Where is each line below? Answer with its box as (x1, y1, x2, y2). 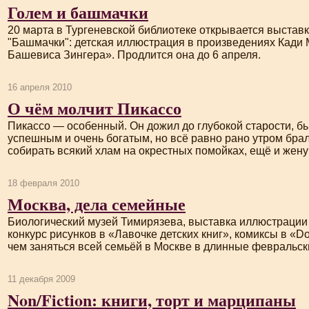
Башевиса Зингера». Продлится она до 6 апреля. (8, 49, 261, 61)
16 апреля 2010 (8, 82, 72, 92)
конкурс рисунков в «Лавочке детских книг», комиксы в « (8, 228, 296, 240)
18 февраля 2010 (8, 178, 79, 188)
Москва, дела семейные (8, 192, 186, 216)
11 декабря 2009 (8, 274, 75, 284)
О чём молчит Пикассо (8, 96, 181, 120)
